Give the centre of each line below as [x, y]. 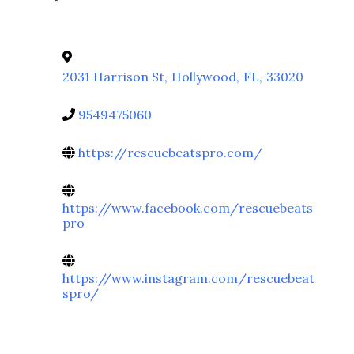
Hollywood [204, 76]
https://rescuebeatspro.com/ [170, 152]
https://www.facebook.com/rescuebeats [188, 207]
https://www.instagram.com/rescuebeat [188, 278]
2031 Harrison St [113, 76]
